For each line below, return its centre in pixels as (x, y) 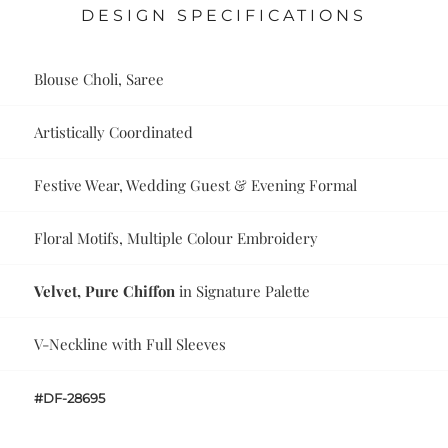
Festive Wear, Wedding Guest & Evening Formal (196, 185)
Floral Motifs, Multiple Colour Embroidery (176, 238)
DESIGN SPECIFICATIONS (224, 16)
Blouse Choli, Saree (99, 79)
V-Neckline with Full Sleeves (130, 344)
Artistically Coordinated (114, 132)
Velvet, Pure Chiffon (105, 291)
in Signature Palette (243, 291)
